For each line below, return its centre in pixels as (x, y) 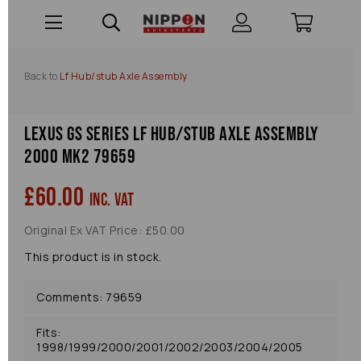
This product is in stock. (93, 257)
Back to (41, 76)
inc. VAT (112, 200)
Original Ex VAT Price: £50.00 (105, 230)
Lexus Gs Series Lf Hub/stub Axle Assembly (171, 134)
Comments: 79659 (89, 297)
